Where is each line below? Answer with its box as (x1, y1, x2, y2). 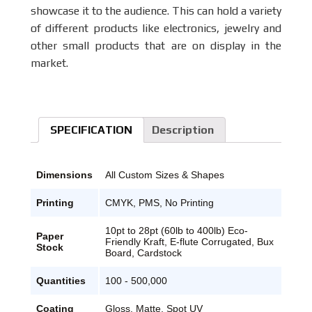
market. (31, 56, 68, 70)
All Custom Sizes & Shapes (105, 169, 224, 180)
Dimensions (36, 169, 93, 180)
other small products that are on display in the (31, 39, 281, 52)
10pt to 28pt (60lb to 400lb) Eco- (105, 224, 248, 236)
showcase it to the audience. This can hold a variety (31, 4, 281, 17)
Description (152, 123, 214, 136)
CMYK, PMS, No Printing (105, 196, 214, 208)
